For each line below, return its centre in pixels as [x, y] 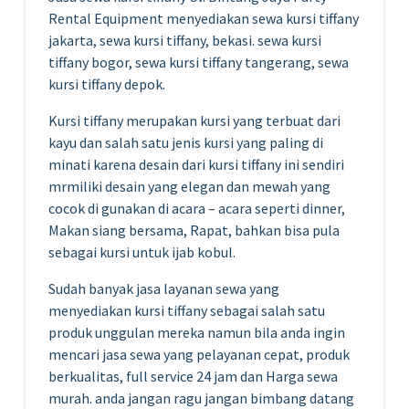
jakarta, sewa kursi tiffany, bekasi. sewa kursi [185, 40]
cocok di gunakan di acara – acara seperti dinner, [197, 208]
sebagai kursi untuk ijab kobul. [142, 252]
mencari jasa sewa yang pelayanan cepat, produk [199, 354]
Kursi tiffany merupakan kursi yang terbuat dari [194, 120]
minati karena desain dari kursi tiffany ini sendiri [196, 164]
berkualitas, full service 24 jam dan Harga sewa [193, 376]
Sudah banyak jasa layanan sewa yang [164, 288]
